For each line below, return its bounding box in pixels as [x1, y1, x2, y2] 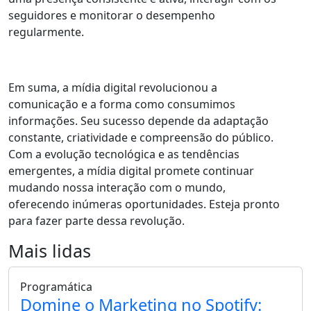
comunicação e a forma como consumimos [8, 96, 235, 112]
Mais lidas [8, 239, 91, 263]
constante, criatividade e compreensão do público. [8, 130, 274, 146]
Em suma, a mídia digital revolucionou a [8, 80, 217, 96]
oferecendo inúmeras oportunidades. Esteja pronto [8, 196, 280, 212]
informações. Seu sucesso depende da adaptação [8, 113, 269, 129]
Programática [20, 279, 92, 295]
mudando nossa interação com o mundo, [8, 180, 226, 196]
